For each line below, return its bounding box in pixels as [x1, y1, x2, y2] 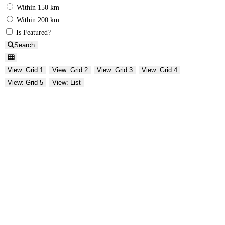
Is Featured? [16, 28, 51, 36]
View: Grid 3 [97, 66, 133, 74]
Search [14, 41, 35, 49]
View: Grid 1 [8, 66, 43, 74]
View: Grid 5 [8, 78, 43, 86]
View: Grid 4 [142, 66, 177, 74]
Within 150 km [17, 3, 59, 11]
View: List [52, 78, 81, 86]
